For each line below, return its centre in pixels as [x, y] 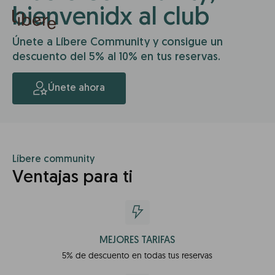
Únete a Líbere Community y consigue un [118, 43]
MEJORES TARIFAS [137, 241]
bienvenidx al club [111, 18]
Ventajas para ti [72, 178]
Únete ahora [76, 88]
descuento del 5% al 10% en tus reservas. [116, 57]
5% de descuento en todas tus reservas [137, 255]
